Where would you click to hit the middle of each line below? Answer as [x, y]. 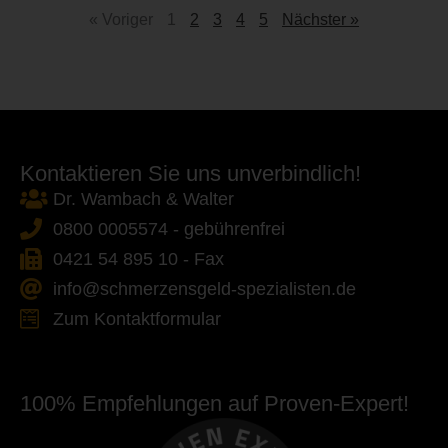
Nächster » [320, 19]
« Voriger [121, 19]
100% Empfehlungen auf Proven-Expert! [214, 403]
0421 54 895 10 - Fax [138, 258]
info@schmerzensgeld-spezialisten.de [204, 288]
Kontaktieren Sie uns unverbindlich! [190, 173]
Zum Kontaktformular [136, 318]
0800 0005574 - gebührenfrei [168, 228]
